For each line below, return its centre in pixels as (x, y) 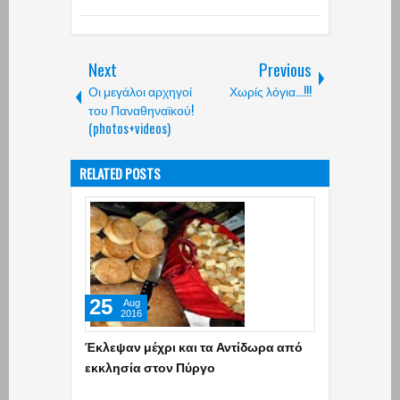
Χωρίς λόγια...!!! (271, 90)
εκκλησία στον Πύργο (150, 366)
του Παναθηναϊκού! (141, 109)
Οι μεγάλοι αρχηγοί (140, 90)
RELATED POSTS (120, 173)
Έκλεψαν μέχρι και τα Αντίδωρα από (194, 346)
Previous (285, 69)
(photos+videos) (129, 128)
